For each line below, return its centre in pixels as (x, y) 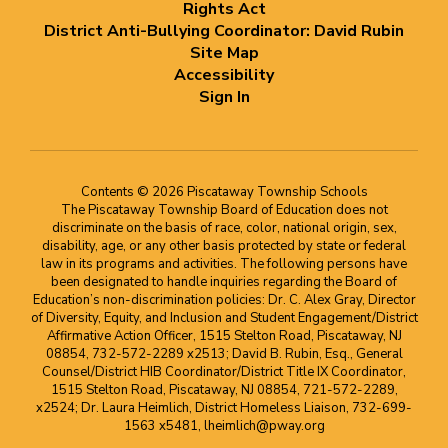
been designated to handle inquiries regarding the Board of (224, 282)
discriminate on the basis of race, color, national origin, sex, (224, 228)
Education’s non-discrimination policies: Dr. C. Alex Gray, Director (224, 300)
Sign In (224, 97)
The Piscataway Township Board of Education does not (224, 210)
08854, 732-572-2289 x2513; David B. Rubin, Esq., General (224, 354)
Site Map (224, 53)
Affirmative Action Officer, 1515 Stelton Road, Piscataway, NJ (224, 336)
